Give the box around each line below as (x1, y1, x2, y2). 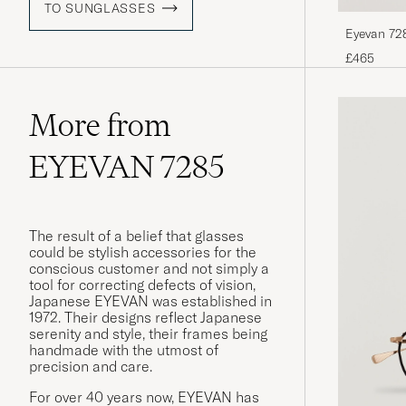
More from (29, 106, 170, 145)
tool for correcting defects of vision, (29, 275, 256, 295)
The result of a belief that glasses (29, 227, 244, 246)
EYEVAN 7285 (29, 148, 225, 187)
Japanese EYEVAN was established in (29, 292, 272, 311)
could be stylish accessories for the (29, 243, 256, 262)
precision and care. (29, 357, 152, 376)
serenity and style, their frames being (29, 324, 267, 343)
